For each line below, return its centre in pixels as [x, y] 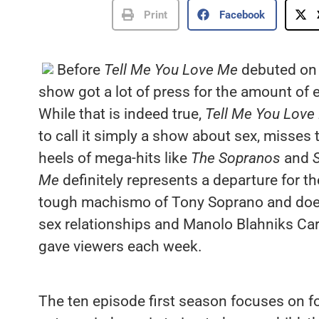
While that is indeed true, [121, 114]
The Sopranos [235, 158]
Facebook [242, 15]
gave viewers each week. [120, 247]
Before [80, 70]
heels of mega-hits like [114, 158]
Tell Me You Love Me [171, 70]
